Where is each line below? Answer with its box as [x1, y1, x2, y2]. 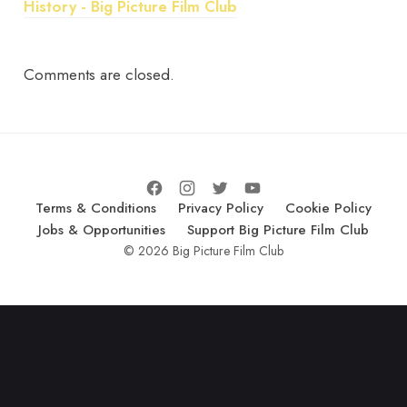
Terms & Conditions [35, 197, 156, 218]
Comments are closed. [24, 64, 175, 86]
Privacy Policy [178, 197, 263, 218]
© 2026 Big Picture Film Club [124, 241, 283, 260]
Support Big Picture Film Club [187, 219, 369, 240]
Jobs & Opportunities [38, 219, 165, 240]
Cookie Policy [285, 197, 372, 218]
